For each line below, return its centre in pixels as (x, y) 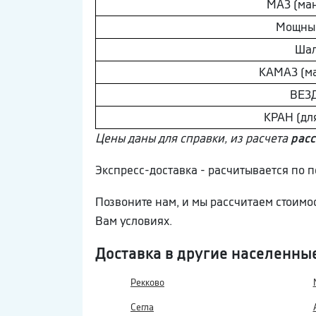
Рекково (147, 282)
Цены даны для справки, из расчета (193, 138)
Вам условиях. (134, 220)
